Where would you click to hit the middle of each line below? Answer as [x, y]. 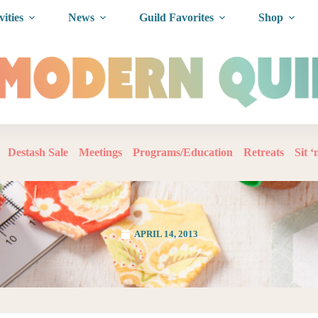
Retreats [263, 152]
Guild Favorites [176, 17]
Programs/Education [182, 152]
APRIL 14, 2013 [166, 234]
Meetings [100, 152]
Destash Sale [38, 152]
